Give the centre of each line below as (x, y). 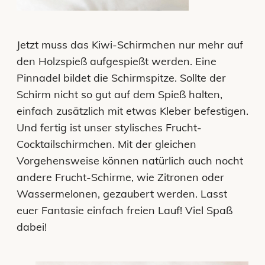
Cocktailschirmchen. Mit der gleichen (106, 144)
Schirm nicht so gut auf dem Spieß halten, (119, 94)
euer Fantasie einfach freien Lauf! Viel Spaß (125, 210)
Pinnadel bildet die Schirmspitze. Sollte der (121, 77)
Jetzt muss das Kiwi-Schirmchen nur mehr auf (130, 44)
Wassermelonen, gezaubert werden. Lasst (122, 193)
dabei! (32, 227)
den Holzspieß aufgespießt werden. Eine (117, 61)
